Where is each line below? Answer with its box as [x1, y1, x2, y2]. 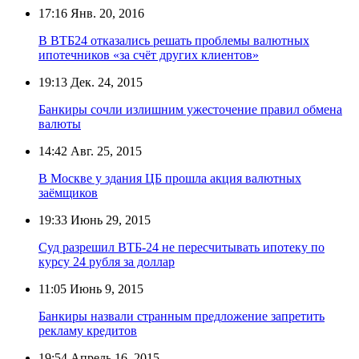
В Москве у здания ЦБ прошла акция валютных [38, 171, 301, 185]
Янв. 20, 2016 [67, 6, 144, 20]
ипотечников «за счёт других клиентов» [38, 47, 259, 62]
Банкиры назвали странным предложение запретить [38, 309, 325, 323]
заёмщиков [38, 185, 98, 200]
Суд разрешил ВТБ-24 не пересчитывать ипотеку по [38, 240, 325, 254]
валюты [38, 116, 81, 131]
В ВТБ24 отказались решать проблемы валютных [38, 33, 309, 47]
